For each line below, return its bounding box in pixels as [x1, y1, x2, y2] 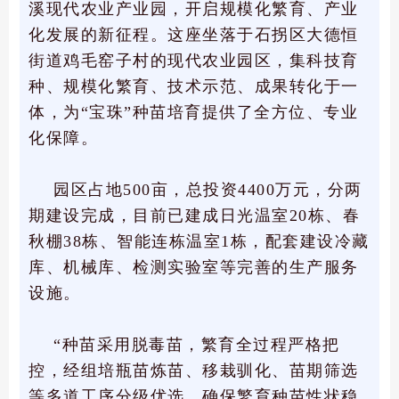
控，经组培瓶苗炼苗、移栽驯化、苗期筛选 [28, 362, 359, 380]
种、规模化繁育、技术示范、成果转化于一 [28, 77, 359, 96]
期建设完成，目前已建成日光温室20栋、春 [28, 207, 360, 225]
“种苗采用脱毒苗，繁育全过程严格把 [53, 336, 340, 354]
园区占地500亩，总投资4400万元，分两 [53, 181, 362, 199]
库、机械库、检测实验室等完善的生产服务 [28, 258, 359, 277]
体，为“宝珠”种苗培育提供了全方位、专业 [28, 103, 358, 122]
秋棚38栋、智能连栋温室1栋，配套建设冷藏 [28, 232, 370, 251]
